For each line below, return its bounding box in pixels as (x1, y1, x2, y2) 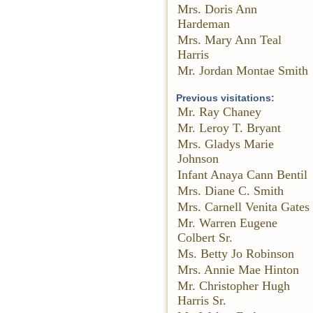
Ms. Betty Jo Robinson (177, 247, 294, 261)
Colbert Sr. (177, 231, 233, 245)
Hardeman (177, 17, 230, 31)
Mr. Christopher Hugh (177, 279, 290, 293)
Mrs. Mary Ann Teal (177, 33, 282, 47)
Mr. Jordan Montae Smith (177, 64, 308, 78)
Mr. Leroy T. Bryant (177, 121, 281, 135)
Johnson (177, 152, 219, 166)
